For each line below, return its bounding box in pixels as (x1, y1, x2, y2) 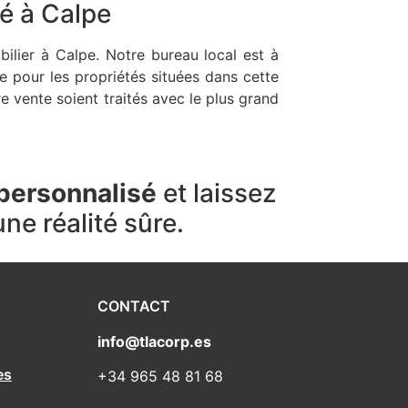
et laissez (156, 178, 276, 209)
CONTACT (97, 297, 170, 316)
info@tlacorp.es (97, 332, 211, 352)
